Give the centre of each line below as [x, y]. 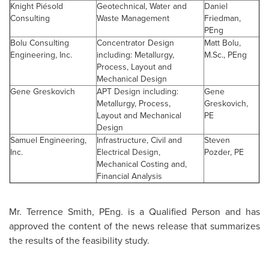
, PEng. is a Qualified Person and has [176, 212]
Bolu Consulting [40, 43]
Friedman [222, 18]
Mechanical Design [132, 79]
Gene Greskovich [43, 92]
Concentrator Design [135, 43]
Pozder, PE [224, 152]
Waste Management [133, 18]
